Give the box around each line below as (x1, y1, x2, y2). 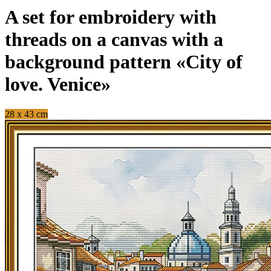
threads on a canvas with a (5, 28, 223, 51)
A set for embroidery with (5, 6, 217, 28)
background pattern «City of (5, 51, 243, 73)
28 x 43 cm (5, 108, 48, 119)
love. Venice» (5, 73, 111, 96)
